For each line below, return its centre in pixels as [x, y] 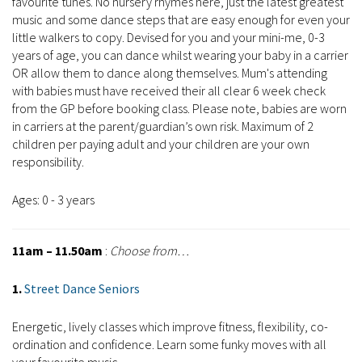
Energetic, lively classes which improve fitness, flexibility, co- [170, 327]
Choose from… [148, 251]
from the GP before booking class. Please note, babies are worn [179, 109]
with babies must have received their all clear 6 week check [169, 91]
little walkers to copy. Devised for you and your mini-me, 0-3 [168, 38]
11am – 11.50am [59, 251]
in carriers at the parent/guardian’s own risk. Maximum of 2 [163, 126]
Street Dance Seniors [82, 289]
